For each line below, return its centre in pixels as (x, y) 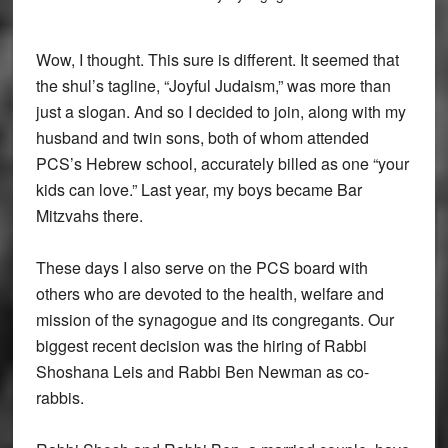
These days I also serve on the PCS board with (201, 267)
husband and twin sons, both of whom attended (202, 137)
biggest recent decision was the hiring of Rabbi (201, 345)
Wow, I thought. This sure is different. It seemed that (217, 59)
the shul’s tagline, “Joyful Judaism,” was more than (213, 85)
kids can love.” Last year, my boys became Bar (198, 189)
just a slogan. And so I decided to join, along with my (220, 111)
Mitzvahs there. (89, 215)
